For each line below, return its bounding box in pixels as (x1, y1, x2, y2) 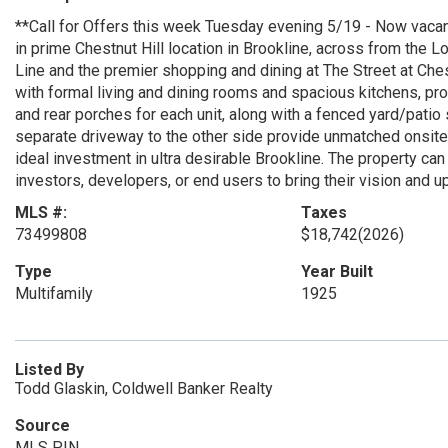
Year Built (300, 262, 373, 281)
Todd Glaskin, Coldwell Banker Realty (15, 379, 273, 398)
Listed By (15, 360, 84, 379)
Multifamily (15, 284, 93, 303)
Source (15, 416, 70, 435)
